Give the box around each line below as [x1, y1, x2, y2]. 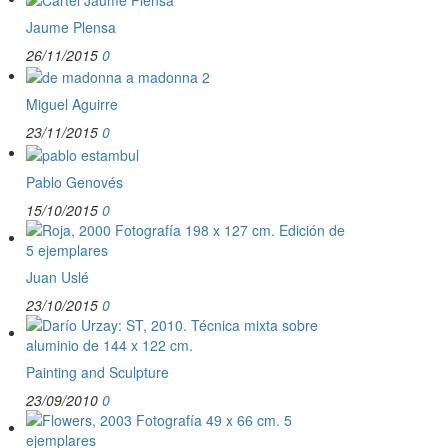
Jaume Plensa [26, 17, 116, 38]
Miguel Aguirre [26, 94, 118, 115]
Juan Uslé [26, 266, 89, 287]
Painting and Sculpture [26, 361, 169, 382]
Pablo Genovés [26, 171, 123, 192]
